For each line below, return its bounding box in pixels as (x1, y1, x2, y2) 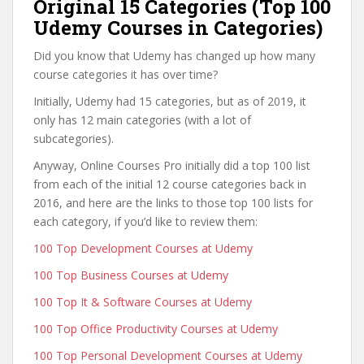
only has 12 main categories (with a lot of (33, 112, 251, 128)
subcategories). (33, 131, 114, 146)
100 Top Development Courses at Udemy (33, 240, 253, 256)
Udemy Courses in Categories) (33, 15, 323, 41)
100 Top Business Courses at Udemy (33, 267, 228, 283)
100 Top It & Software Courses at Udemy (33, 294, 252, 310)
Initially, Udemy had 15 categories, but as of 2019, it (33, 93, 306, 109)
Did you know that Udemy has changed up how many (33, 48, 315, 63)
